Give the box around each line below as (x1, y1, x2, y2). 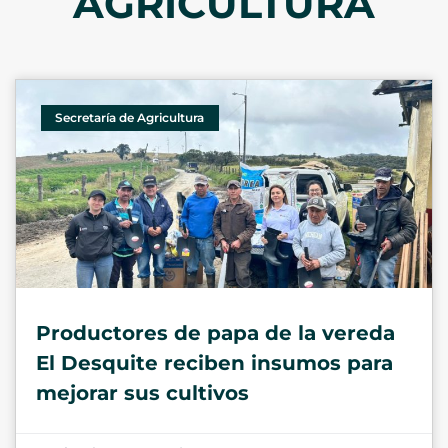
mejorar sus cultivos (36, 381, 249, 405)
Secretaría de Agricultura (55, 110, 205, 126)
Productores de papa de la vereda (36, 321, 395, 345)
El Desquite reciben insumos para (36, 351, 393, 375)
